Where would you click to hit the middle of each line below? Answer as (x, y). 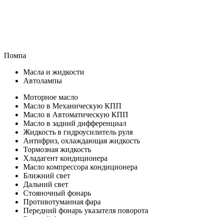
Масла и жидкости (54, 72)
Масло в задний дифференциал (75, 124)
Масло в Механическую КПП (72, 106)
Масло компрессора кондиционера (80, 167)
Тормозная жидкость (57, 150)
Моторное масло (51, 97)
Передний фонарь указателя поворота (86, 211)
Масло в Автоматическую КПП (76, 115)
